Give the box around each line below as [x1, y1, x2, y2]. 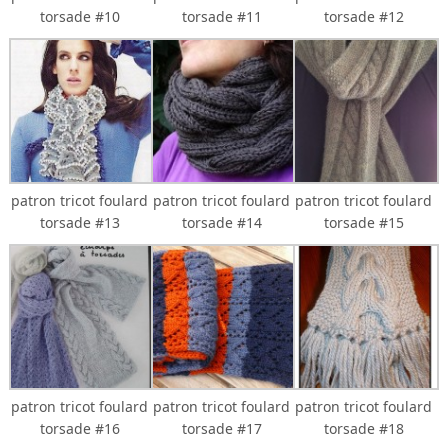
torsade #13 [39, 212, 120, 232]
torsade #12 [323, 6, 404, 26]
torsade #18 [323, 418, 404, 438]
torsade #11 [181, 6, 262, 26]
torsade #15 [323, 212, 404, 232]
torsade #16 [39, 418, 120, 438]
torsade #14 [181, 212, 262, 232]
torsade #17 [181, 418, 262, 438]
